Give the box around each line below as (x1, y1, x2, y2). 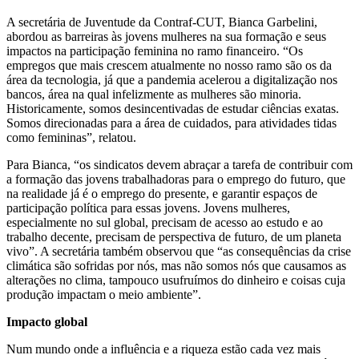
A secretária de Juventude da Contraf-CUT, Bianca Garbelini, (6, 14, 317, 29)
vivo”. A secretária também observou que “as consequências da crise (6, 244, 351, 258)
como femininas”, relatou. (6, 130, 136, 144)
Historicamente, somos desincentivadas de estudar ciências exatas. (6, 101, 339, 115)
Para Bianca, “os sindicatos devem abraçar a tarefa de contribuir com (6, 157, 353, 171)
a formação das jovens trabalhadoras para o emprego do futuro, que (6, 171, 345, 186)
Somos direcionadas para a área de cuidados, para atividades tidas (6, 115, 337, 130)
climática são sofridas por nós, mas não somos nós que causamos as (6, 258, 346, 272)
